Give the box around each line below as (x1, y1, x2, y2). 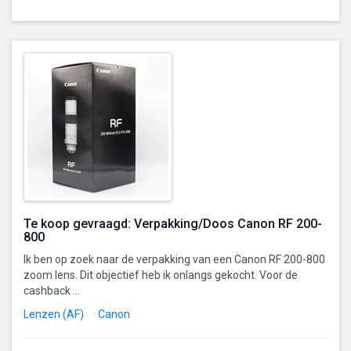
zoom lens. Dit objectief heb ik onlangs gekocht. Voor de (24, 268, 298, 281)
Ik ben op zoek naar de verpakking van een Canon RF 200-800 (24, 252, 325, 266)
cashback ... (24, 284, 80, 297)
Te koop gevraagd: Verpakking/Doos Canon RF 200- (24, 215, 322, 231)
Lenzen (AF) (24, 307, 84, 320)
